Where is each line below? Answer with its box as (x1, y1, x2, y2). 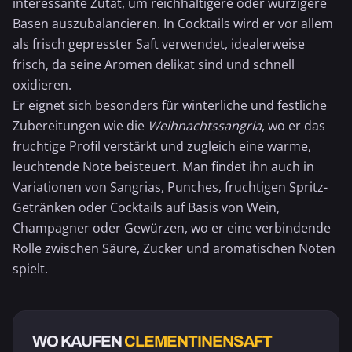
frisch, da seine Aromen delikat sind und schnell (13, 56, 295, 73)
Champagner (13, 219, 90, 236)
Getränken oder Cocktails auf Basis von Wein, (13, 199, 280, 216)
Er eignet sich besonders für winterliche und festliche (13, 97, 327, 114)
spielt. (13, 260, 48, 277)
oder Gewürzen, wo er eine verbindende (90, 219, 331, 236)
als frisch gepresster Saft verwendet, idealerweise (13, 35, 305, 53)
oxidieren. (13, 76, 71, 93)
